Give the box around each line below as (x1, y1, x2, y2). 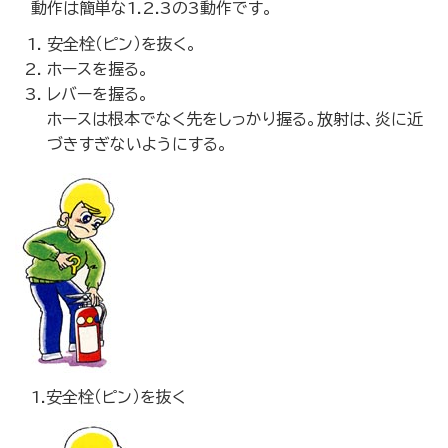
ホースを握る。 (47, 61, 149, 77)
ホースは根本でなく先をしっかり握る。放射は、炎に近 (47, 111, 423, 127)
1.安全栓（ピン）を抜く (31, 389, 186, 405)
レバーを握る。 (47, 86, 149, 102)
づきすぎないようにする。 (47, 136, 228, 152)
